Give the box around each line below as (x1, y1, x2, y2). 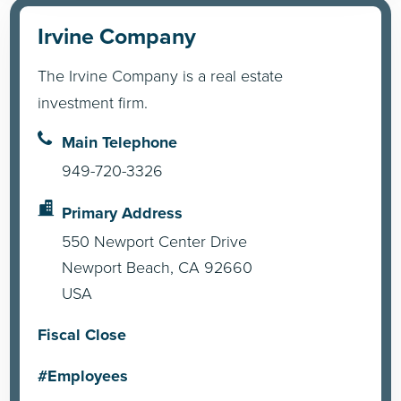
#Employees (38, 364, 129, 388)
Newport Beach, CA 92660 (62, 256, 253, 278)
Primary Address (62, 201, 183, 226)
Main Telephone (62, 131, 178, 155)
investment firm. (38, 91, 149, 114)
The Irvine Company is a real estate (38, 64, 284, 87)
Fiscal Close (38, 322, 127, 346)
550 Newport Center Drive (62, 230, 248, 252)
